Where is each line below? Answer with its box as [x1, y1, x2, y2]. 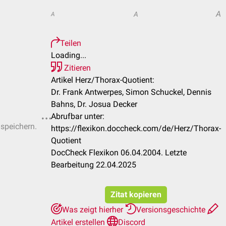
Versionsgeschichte [136, 205, 207, 214]
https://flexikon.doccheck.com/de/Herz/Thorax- [51, 124, 221, 133]
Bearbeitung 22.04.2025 [51, 160, 136, 169]
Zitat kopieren [110, 190, 161, 199]
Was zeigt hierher [62, 205, 125, 214]
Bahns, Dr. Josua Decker [51, 99, 137, 109]
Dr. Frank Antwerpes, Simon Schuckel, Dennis [51, 87, 211, 97]
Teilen [60, 38, 81, 48]
